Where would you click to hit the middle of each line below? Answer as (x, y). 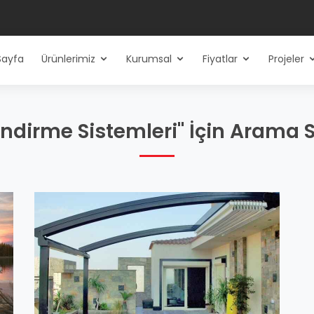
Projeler (286, 59)
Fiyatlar (220, 59)
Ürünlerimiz (68, 59)
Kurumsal (149, 59)
